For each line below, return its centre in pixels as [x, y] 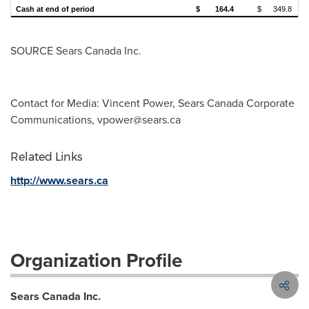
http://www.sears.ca [59, 180]
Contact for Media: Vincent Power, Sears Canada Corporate [152, 103]
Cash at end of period [55, 9]
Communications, [54, 119]
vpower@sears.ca [139, 119]
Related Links [46, 157]
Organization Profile [96, 260]
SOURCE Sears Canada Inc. [76, 50]
